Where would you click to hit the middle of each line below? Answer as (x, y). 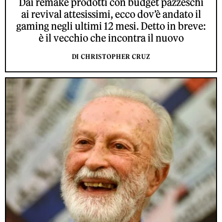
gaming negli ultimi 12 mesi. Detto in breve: (111, 26)
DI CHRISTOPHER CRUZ (111, 56)
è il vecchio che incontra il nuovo (111, 38)
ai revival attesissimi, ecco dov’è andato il (111, 14)
